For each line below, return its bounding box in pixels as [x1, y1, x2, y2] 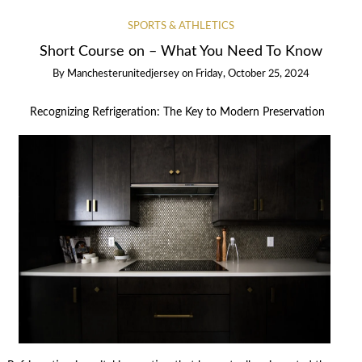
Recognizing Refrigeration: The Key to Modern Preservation [29, 107, 325, 119]
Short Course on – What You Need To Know [40, 44, 322, 58]
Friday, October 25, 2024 [196, 69, 309, 80]
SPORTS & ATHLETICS [128, 20, 234, 32]
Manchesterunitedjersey [67, 69, 179, 80]
